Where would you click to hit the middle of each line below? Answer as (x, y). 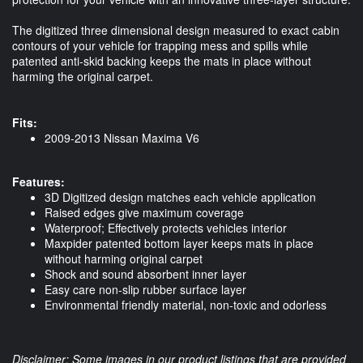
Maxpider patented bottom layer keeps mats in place (179, 243)
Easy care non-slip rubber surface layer (145, 290)
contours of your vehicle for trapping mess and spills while (160, 46)
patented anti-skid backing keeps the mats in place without (162, 61)
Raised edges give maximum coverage (144, 213)
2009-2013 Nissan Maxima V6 (122, 138)
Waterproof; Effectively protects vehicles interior (166, 228)
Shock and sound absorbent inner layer (145, 274)
